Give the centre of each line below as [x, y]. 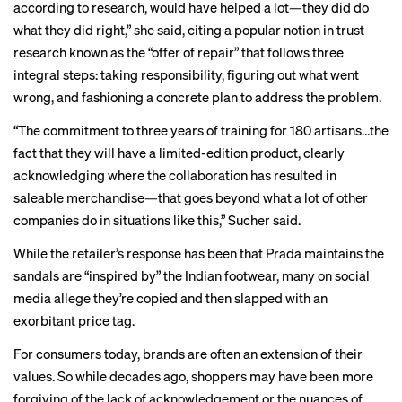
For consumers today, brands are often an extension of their [188, 354]
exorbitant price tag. [74, 320]
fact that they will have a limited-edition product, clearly [179, 153]
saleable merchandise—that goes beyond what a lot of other [191, 197]
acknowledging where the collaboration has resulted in [175, 175]
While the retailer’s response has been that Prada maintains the [199, 253]
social [352, 275]
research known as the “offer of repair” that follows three [179, 52]
